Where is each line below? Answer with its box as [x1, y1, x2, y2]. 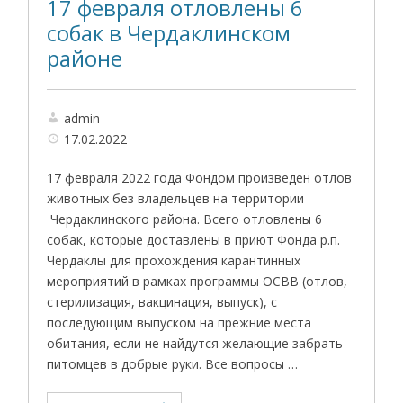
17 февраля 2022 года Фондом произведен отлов [47, 169, 353, 186]
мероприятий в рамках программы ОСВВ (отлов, [47, 273, 348, 290]
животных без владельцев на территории [47, 190, 309, 207]
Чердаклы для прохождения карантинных [47, 252, 301, 269]
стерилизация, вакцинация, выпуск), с [47, 293, 278, 310]
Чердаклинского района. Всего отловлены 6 [47, 210, 323, 228]
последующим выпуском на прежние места [47, 314, 312, 331]
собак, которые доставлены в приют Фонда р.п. [47, 231, 341, 248]
